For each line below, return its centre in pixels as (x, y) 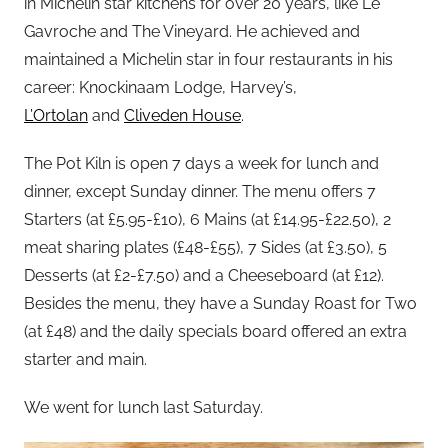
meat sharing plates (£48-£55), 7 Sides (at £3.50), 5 (205, 247)
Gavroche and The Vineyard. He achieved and (192, 31)
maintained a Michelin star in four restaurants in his (208, 59)
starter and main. (85, 359)
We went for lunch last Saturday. (143, 407)
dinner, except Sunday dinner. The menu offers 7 (200, 191)
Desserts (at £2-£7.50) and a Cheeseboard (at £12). (204, 275)
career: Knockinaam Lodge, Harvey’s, (160, 87)
